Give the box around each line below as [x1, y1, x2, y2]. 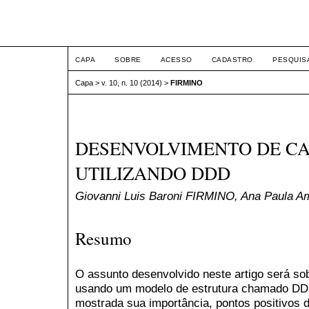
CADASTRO [211, 56, 253, 63]
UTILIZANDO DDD [75, 161, 230, 186]
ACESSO [160, 56, 192, 63]
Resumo [75, 226, 132, 250]
